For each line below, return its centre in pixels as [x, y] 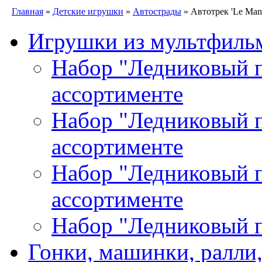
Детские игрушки [88, 11]
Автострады [157, 11]
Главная [27, 11]
